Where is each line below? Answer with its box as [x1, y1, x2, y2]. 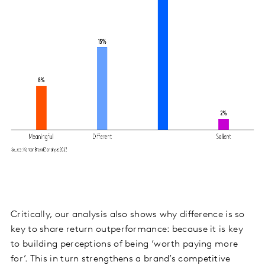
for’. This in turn [11, 254, 82, 264]
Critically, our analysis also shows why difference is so [11, 209, 245, 219]
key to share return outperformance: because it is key [11, 224, 243, 234]
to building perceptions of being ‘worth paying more [11, 239, 238, 249]
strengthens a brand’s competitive [81, 254, 231, 264]
